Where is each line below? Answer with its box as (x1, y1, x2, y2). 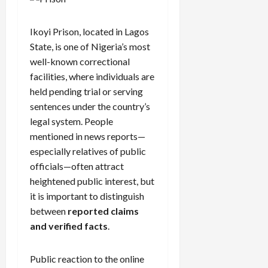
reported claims (68, 205, 139, 217)
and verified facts (30, 220, 108, 232)
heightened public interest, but (30, 175, 154, 187)
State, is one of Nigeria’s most (30, 40, 150, 52)
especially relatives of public (30, 145, 146, 157)
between (30, 205, 68, 217)
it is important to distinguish (30, 190, 144, 202)
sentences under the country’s (30, 100, 150, 112)
